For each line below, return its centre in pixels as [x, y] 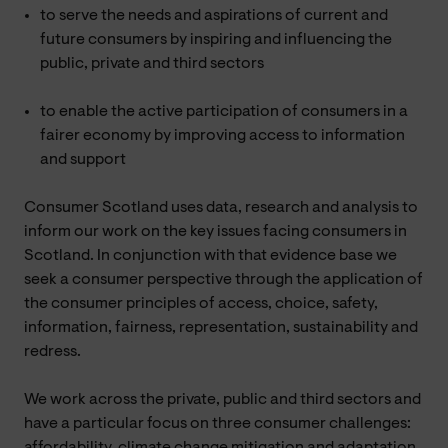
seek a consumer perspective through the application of [223, 279]
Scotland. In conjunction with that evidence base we [210, 255]
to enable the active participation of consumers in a [224, 111]
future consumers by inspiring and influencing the [216, 39]
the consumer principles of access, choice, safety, [201, 303]
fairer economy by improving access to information [222, 135]
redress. [52, 351]
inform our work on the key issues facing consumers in [215, 231]
